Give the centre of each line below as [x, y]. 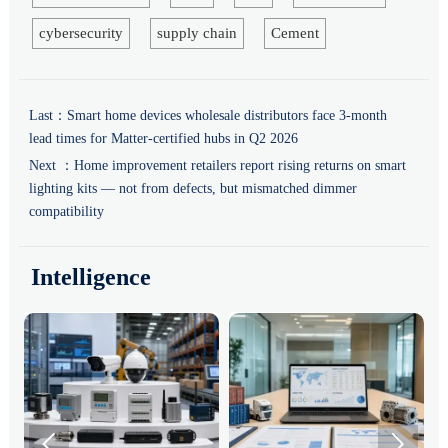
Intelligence [91, 277]
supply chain [196, 32]
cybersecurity [80, 32]
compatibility [66, 211]
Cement [294, 32]
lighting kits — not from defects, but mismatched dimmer [192, 188]
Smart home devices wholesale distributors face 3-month [226, 115]
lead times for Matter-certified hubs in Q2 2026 [163, 138]
